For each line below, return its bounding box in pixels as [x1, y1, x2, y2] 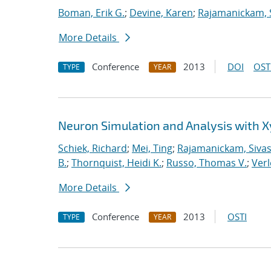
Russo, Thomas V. [166, 156, 247, 169]
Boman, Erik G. [58, 6, 125, 19]
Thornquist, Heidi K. [71, 156, 162, 169]
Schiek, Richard [58, 142, 127, 155]
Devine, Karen [129, 6, 193, 19]
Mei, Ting [132, 142, 172, 155]
